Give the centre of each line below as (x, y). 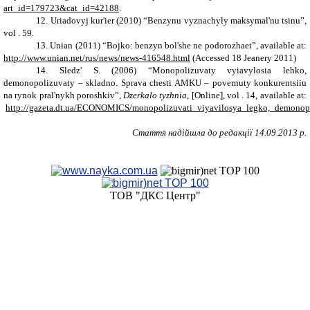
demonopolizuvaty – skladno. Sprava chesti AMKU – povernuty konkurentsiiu (155, 82)
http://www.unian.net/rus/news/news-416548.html (97, 57)
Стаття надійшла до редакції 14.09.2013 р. (219, 132)
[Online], (209, 95)
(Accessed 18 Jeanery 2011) (243, 57)
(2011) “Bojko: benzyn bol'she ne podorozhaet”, (166, 45)
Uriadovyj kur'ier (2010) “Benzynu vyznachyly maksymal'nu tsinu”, (179, 20)
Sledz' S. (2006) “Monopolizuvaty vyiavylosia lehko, (183, 70)
